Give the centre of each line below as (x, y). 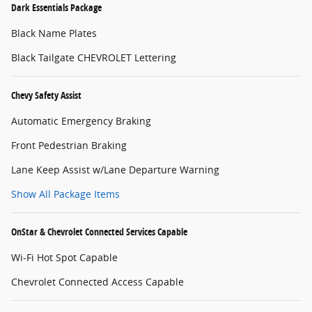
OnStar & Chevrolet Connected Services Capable (99, 232)
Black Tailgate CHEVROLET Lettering (94, 58)
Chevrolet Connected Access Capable (97, 282)
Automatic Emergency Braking (81, 121)
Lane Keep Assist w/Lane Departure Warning (115, 170)
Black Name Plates (54, 33)
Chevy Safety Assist (46, 95)
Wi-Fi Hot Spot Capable (64, 258)
